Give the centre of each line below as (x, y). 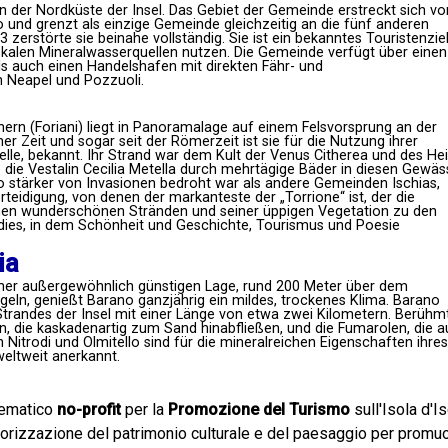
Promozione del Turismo (258, 409)
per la (144, 409)
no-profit (88, 409)
